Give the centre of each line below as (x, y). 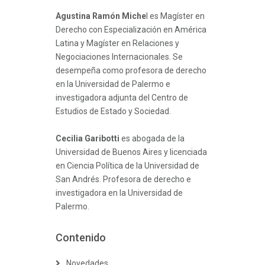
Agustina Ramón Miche (101, 16)
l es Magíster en (175, 16)
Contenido (81, 237)
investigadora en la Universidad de (119, 193)
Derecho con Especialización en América (131, 29)
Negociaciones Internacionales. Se (119, 56)
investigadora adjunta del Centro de (122, 97)
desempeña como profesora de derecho (131, 70)
